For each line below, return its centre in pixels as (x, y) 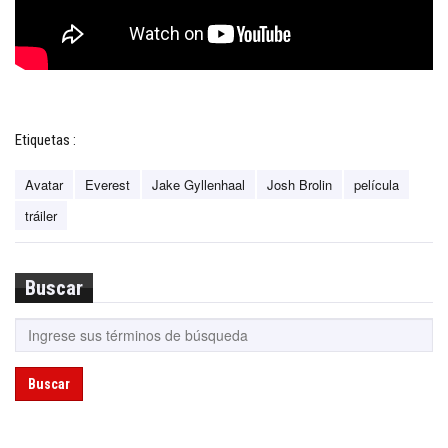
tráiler (41, 215)
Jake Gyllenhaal (198, 184)
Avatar (44, 184)
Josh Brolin (299, 184)
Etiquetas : (45, 139)
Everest (107, 184)
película (376, 184)
